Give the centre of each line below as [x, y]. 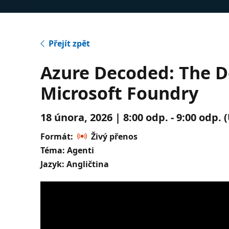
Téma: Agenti [67, 150]
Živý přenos [114, 136]
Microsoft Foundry [120, 93]
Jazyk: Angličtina [75, 164]
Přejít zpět [70, 43]
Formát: [57, 136]
